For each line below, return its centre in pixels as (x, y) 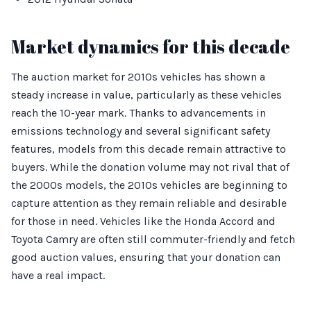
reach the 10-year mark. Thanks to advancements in (138, 113)
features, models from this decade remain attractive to (149, 149)
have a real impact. (58, 275)
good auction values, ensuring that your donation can (146, 257)
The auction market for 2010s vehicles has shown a (138, 77)
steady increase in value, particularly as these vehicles (146, 95)
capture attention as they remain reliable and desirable (149, 203)
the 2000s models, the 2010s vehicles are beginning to (149, 185)
